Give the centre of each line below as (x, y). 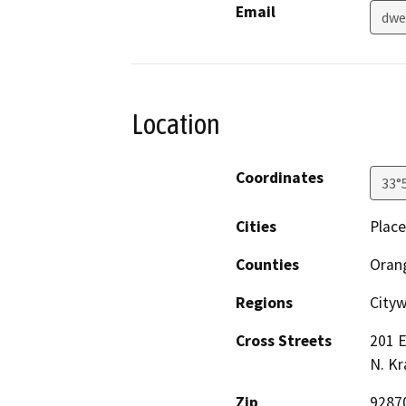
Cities (256, 226)
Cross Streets (284, 340)
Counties (267, 264)
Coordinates (280, 177)
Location (176, 125)
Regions (264, 302)
